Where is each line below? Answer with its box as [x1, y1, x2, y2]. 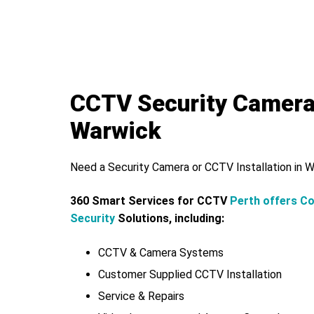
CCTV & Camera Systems [98, 245, 224, 259]
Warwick [70, 117, 161, 145]
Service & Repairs [98, 289, 187, 303]
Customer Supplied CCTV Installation [98, 267, 282, 281]
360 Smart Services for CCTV [70, 193, 230, 207]
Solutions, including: [115, 211, 224, 225]
